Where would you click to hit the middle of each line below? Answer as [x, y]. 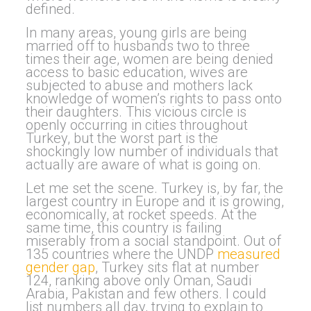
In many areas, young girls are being [136, 33]
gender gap [60, 268]
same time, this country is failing [124, 228]
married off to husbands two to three [137, 46]
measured [249, 254]
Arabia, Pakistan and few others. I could [146, 294]
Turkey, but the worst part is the [121, 138]
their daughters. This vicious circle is [136, 112]
